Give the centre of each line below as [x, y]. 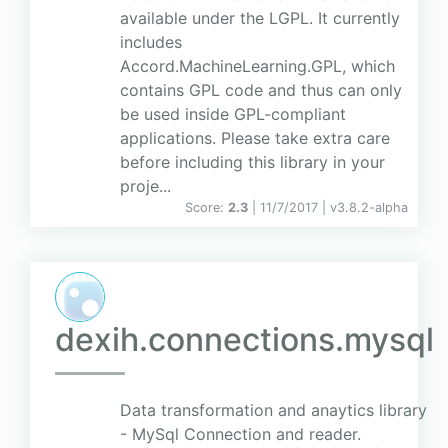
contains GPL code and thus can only [261, 90]
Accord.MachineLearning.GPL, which [257, 66]
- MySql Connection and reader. [240, 434]
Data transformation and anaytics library [273, 410]
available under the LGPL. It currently [260, 18]
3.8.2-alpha [372, 208]
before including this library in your [252, 162]
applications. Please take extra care [255, 138]
